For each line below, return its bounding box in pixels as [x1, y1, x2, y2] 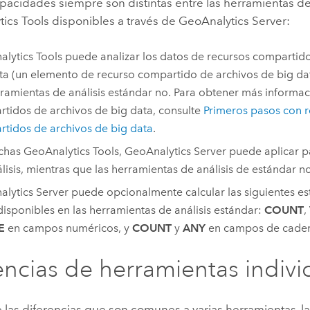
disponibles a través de [49, 14, 179, 28]
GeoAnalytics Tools [23, 144, 119, 158]
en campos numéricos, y [4, 221, 132, 235]
